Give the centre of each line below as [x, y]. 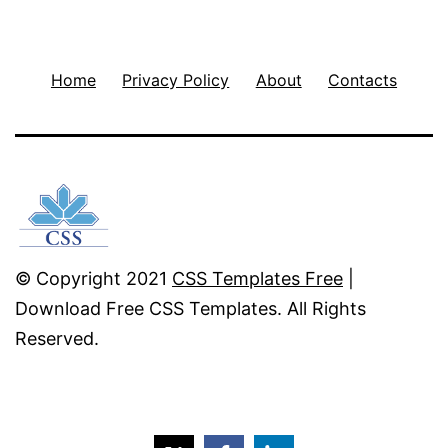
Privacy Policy [176, 79]
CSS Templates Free [257, 279]
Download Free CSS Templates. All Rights [190, 309]
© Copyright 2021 [93, 279]
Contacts [363, 79]
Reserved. [57, 339]
